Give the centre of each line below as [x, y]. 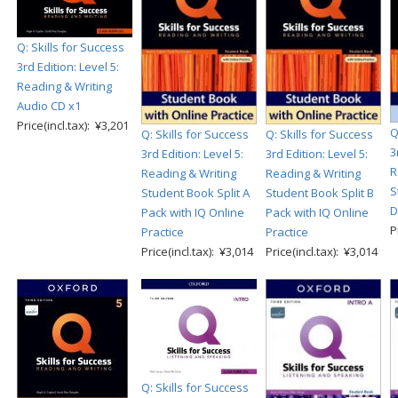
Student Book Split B [320, 192]
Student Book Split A [195, 192]
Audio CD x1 [49, 106]
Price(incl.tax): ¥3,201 [73, 126]
